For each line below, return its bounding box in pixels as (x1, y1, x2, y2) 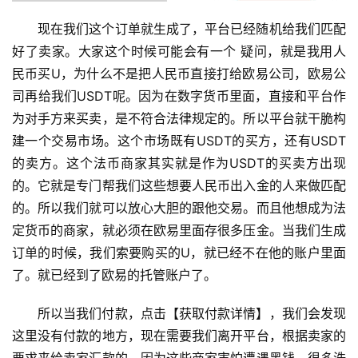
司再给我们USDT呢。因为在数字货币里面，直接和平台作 (12, 87, 346, 104)
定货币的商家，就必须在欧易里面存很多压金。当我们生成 (12, 221, 346, 238)
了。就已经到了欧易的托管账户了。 (12, 266, 217, 283)
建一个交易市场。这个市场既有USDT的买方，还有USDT (12, 132, 346, 149)
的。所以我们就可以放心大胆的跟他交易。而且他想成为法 (12, 199, 346, 216)
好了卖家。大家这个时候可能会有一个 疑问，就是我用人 (12, 42, 346, 59)
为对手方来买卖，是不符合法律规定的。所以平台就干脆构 (12, 109, 346, 126)
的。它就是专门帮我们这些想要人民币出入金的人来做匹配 (12, 177, 346, 193)
